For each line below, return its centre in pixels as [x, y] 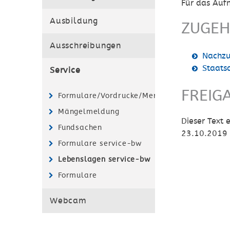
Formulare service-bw [100, 143]
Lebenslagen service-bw [104, 159]
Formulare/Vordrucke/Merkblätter [123, 95]
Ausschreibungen [85, 46]
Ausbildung [74, 21]
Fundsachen [80, 127]
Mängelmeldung [89, 111]
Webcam [68, 201]
